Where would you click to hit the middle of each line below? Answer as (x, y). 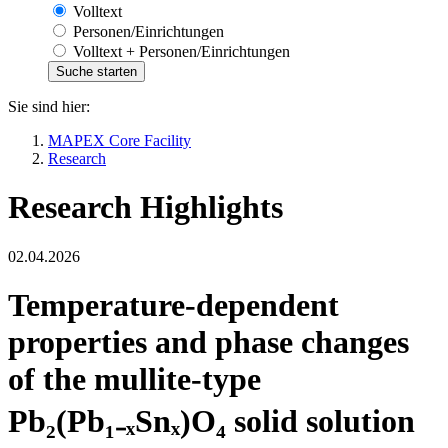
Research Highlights (145, 207)
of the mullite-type (134, 378)
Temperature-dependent (173, 304)
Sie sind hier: (49, 106)
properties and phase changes (208, 341)
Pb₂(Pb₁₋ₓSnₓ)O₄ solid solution (211, 420)
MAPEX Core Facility (119, 140)
